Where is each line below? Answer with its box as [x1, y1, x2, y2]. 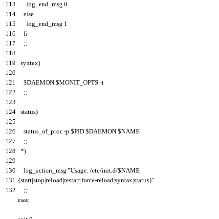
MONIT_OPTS [59, 78, 98, 86]
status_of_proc [23, 127, 63, 135]
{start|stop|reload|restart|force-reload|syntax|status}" [18, 176, 154, 184]
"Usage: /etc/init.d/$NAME [68, 166, 140, 174]
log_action [23, 166, 52, 174]
